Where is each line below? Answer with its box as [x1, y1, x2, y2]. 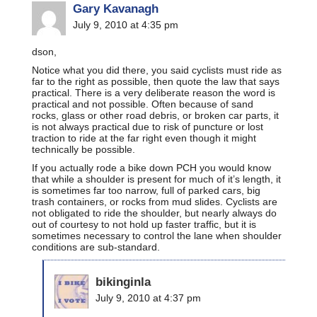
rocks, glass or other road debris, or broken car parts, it [32, 109, 279, 121]
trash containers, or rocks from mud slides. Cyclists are [32, 195, 277, 207]
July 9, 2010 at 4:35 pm [73, 18, 178, 30]
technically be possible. [32, 143, 135, 155]
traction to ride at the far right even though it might [32, 132, 256, 144]
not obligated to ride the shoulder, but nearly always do [32, 207, 277, 219]
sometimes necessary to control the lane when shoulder [32, 229, 282, 241]
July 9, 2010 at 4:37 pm [96, 292, 201, 304]
